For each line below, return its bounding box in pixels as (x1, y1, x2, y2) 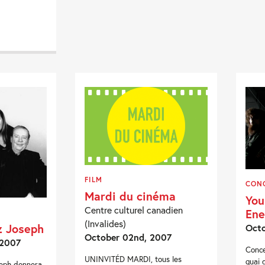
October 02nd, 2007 (85, 230, 172, 243)
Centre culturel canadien (85, 203, 183, 216)
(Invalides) (85, 216, 127, 230)
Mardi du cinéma (85, 188, 176, 203)
